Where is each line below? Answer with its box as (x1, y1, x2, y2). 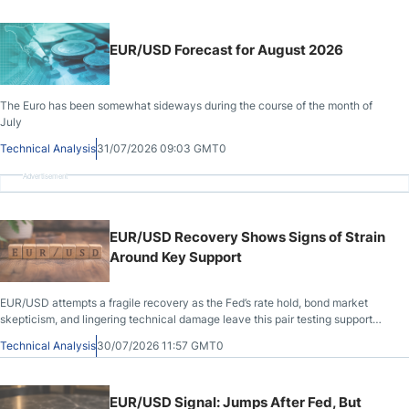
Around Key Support (110, 248, 242, 266)
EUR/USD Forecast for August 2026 (110, 41, 343, 58)
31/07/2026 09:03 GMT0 (97, 142, 226, 155)
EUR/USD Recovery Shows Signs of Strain (110, 228, 385, 246)
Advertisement (23, 171, 68, 181)
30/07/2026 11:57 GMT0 (97, 339, 224, 352)
